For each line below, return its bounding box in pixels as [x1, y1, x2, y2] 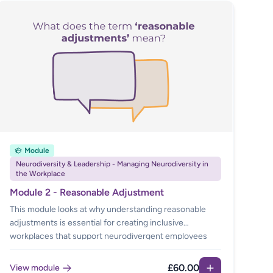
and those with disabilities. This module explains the [9, 244, 205, 255]
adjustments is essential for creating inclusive [9, 218, 183, 229]
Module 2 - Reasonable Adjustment [9, 186, 164, 199]
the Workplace [15, 169, 65, 179]
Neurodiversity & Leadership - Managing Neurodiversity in [15, 160, 208, 169]
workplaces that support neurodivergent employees [9, 231, 207, 242]
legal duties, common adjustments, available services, [9, 258, 213, 269]
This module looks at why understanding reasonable [9, 204, 206, 215]
